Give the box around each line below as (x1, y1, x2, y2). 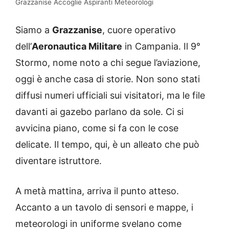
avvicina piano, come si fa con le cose (15, 123, 178, 134)
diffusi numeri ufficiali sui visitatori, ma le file (15, 90, 205, 101)
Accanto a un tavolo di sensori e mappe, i (15, 202, 193, 213)
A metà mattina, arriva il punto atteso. (15, 186, 179, 197)
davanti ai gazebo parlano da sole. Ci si (15, 106, 184, 118)
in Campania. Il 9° (122, 41, 200, 52)
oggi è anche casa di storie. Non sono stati (15, 74, 200, 85)
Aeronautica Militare (32, 41, 122, 52)
